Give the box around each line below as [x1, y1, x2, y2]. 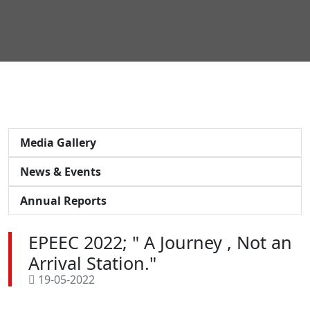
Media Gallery [20, 134, 96, 150]
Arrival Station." [28, 250, 156, 275]
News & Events [20, 163, 101, 179]
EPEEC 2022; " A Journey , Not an [28, 230, 292, 254]
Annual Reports [20, 192, 107, 208]
